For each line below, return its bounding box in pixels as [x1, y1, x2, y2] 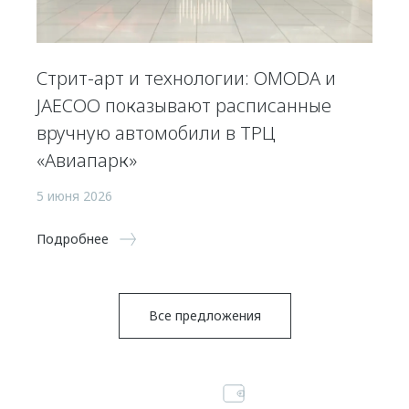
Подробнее [37, 230, 109, 247]
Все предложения [148, 307, 261, 324]
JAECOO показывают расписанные [37, 93, 331, 118]
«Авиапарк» [37, 148, 137, 173]
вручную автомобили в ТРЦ [37, 121, 276, 145]
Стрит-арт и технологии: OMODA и [37, 66, 336, 90]
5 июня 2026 [37, 187, 112, 204]
